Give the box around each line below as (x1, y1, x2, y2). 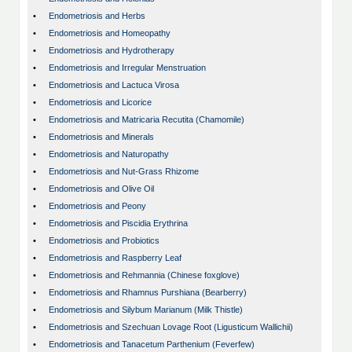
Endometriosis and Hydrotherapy (49, 46, 174, 56)
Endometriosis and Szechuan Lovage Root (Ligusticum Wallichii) (49, 322, 293, 332)
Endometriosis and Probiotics (49, 236, 159, 246)
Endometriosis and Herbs (49, 11, 145, 21)
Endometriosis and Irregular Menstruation (49, 63, 206, 73)
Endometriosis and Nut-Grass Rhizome (49, 167, 199, 177)
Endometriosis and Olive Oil (49, 184, 154, 194)
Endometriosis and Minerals (49, 132, 154, 142)
